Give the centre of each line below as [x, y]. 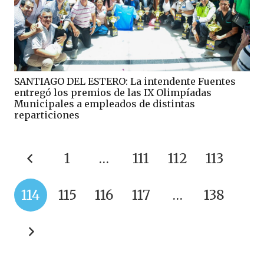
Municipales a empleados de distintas [105, 104]
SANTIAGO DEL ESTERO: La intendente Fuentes [125, 82]
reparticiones [47, 115]
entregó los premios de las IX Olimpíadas [113, 93]
